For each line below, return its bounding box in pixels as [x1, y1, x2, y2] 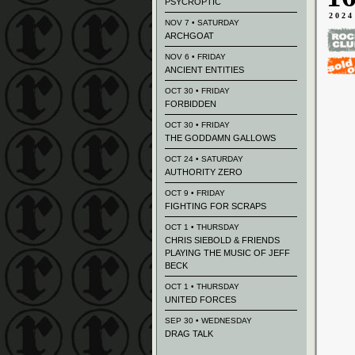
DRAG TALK [165, 329, 213, 338]
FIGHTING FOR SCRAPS [165, 201, 266, 211]
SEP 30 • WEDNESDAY [165, 316, 252, 325]
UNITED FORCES [165, 295, 236, 304]
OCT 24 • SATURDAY [165, 155, 243, 163]
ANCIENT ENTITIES [165, 65, 244, 74]
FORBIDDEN [165, 99, 216, 109]
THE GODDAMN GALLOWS [165, 133, 276, 143]
